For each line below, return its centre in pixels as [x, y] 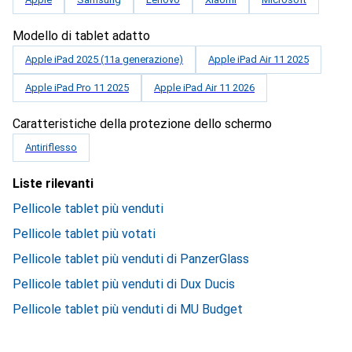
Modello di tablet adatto [81, 36]
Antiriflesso [51, 147]
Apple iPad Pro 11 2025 [77, 88]
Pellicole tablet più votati [84, 234]
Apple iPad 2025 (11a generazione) [104, 59]
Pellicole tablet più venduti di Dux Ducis [124, 284]
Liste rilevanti [53, 183]
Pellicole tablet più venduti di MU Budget [128, 309]
